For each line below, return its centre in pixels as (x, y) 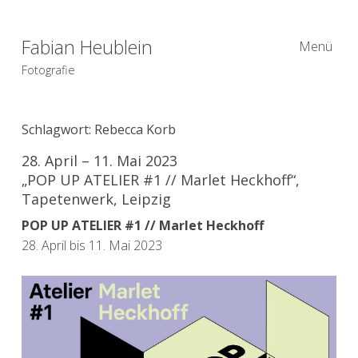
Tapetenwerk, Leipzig (96, 199)
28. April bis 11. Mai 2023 (91, 245)
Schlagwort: (58, 129)
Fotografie (48, 70)
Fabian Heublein (87, 47)
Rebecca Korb (135, 129)
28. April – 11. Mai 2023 (99, 160)
